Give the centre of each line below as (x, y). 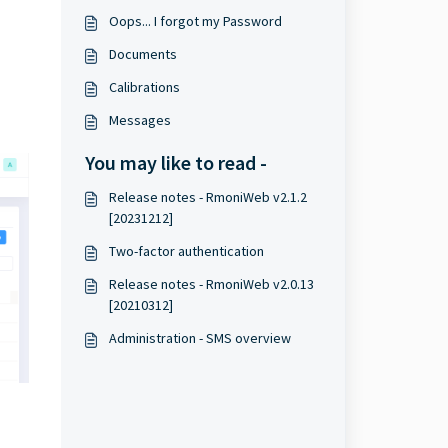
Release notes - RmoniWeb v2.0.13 (211, 284)
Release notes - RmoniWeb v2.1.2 (207, 197)
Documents (142, 54)
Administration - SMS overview (199, 338)
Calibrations (144, 87)
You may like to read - (175, 162)
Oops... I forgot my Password (195, 21)
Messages (139, 120)
